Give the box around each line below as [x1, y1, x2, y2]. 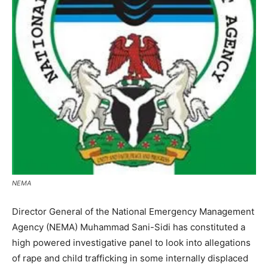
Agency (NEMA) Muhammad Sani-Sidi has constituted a [12, 221, 245, 233]
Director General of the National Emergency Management [12, 206, 254, 218]
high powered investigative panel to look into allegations [12, 237, 251, 249]
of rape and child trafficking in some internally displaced [12, 252, 248, 264]
